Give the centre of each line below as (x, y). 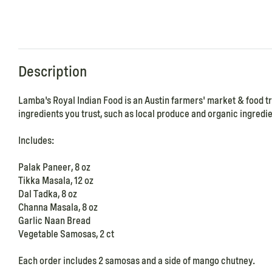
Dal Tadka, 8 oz (48, 194)
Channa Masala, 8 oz (58, 208)
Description (53, 72)
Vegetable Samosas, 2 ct (66, 234)
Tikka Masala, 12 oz (56, 181)
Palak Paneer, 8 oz (54, 168)
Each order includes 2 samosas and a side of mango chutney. (137, 261)
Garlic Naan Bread (54, 221)
